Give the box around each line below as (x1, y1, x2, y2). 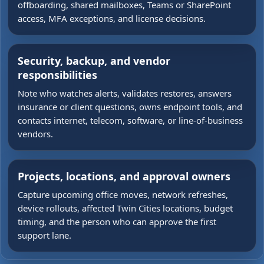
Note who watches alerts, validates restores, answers (18, 87, 232, 99)
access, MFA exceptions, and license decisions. (18, 12, 206, 24)
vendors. (18, 128, 53, 140)
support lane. (18, 229, 71, 241)
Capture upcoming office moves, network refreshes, (18, 189, 228, 200)
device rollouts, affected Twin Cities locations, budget (18, 202, 233, 214)
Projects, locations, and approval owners (18, 169, 230, 183)
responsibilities (18, 68, 97, 82)
